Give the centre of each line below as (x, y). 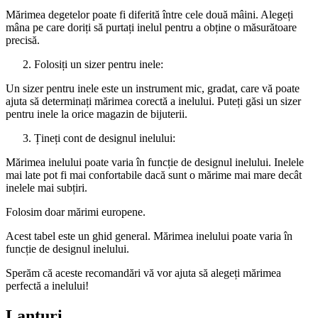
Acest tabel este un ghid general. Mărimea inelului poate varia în (149, 236)
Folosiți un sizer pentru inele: (99, 64)
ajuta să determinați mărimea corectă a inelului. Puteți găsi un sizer (153, 101)
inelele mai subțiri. (46, 188)
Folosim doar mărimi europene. (76, 212)
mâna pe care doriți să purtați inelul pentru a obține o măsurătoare (151, 27)
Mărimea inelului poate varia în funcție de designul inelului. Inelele (155, 162)
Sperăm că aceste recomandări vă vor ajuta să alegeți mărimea (143, 273)
